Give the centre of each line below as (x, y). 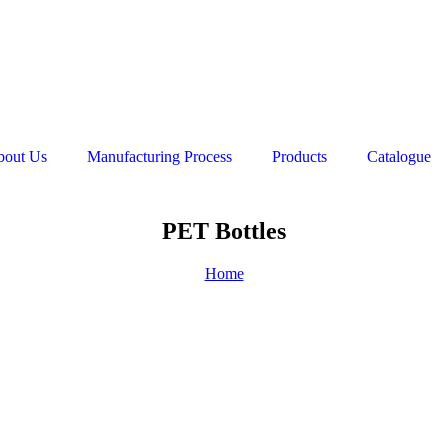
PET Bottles (224, 230)
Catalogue (399, 156)
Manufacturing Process (159, 156)
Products (299, 156)
